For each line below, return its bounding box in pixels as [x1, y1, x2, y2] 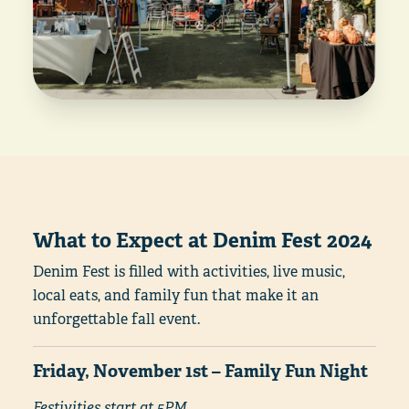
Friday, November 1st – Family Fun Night [33, 359, 368, 383]
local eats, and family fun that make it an [33, 285, 319, 305]
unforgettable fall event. [33, 309, 200, 329]
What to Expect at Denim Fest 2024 [33, 226, 372, 254]
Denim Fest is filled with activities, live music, [33, 261, 345, 281]
